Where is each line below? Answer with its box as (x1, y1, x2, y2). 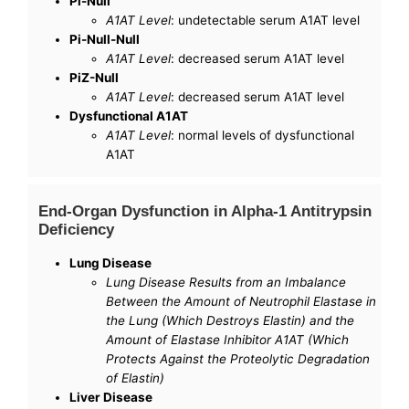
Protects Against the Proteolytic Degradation (106, 351, 371, 367)
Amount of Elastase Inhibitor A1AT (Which (106, 332, 350, 348)
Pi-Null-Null (69, 31, 141, 47)
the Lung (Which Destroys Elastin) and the (106, 313, 355, 329)
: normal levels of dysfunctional (171, 127, 355, 142)
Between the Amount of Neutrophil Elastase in (106, 294, 377, 309)
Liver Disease (69, 390, 153, 405)
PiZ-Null (69, 69, 120, 85)
